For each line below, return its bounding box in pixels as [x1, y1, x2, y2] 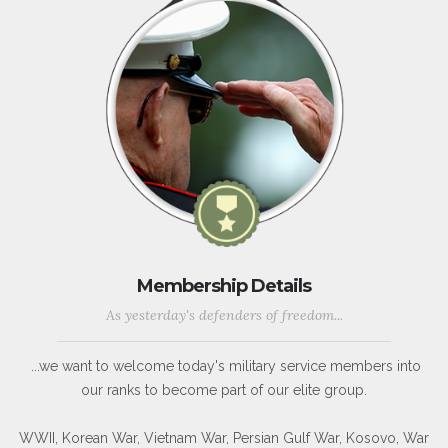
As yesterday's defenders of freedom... [105, 306, 343, 325]
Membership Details [137, 275, 311, 298]
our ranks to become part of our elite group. [81, 382, 367, 399]
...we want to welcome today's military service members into [27, 358, 421, 375]
